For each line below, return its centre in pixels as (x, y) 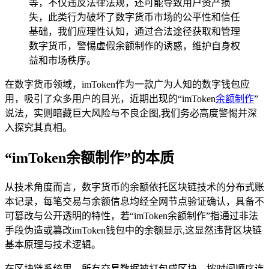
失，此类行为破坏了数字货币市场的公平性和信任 (134, 17)
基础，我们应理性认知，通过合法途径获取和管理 (134, 32)
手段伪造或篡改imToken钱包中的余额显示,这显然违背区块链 (133, 230)
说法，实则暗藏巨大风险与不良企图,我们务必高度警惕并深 (131, 113)
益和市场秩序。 (62, 61)
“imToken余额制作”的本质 (89, 158)
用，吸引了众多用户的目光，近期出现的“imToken (110, 99)
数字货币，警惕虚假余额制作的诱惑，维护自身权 (134, 46)
